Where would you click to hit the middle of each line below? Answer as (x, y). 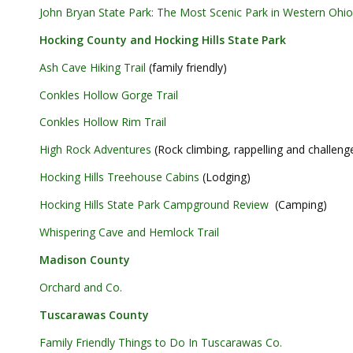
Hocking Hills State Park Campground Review (157, 205)
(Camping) (301, 205)
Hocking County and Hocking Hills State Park (163, 39)
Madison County (85, 259)
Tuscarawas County (94, 314)
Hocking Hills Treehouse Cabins (119, 177)
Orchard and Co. (81, 287)
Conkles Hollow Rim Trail (103, 122)
